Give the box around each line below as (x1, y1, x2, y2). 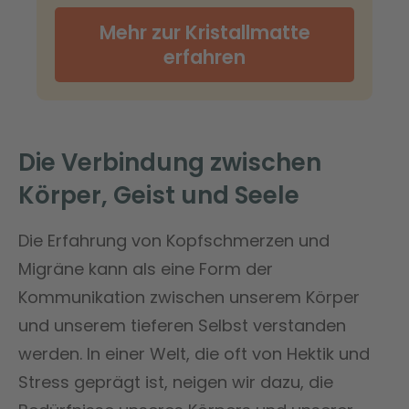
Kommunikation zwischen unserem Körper (18, 285, 360, 309)
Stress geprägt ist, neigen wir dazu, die (18, 370, 333, 393)
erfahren (163, 43, 246, 70)
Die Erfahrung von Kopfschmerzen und (18, 228, 330, 252)
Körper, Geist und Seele (18, 178, 299, 212)
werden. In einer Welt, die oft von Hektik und (18, 341, 370, 365)
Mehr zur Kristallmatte (99, 18, 310, 46)
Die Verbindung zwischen (18, 145, 321, 179)
